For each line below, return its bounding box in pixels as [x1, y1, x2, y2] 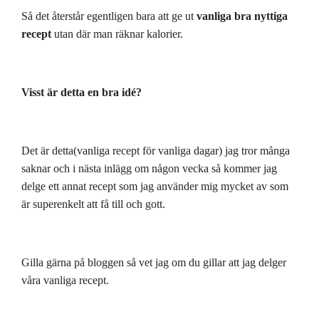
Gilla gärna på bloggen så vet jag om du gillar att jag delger [21, 256, 286, 268]
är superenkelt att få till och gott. [21, 197, 165, 210]
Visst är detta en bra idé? [21, 85, 142, 98]
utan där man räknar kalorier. [51, 27, 183, 40]
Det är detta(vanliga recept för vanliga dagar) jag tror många [21, 144, 290, 157]
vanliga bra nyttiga [197, 9, 288, 22]
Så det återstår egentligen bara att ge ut [21, 9, 197, 22]
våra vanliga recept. [21, 273, 109, 286]
